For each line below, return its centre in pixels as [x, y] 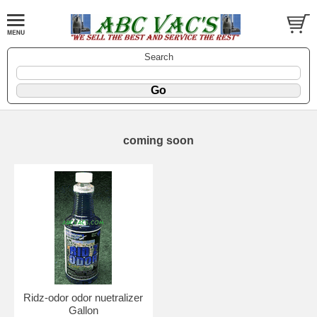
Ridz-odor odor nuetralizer [83, 297]
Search [158, 57]
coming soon [158, 140]
